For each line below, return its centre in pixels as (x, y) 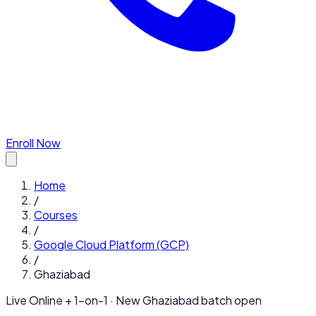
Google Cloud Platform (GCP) (111, 244)
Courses (56, 215)
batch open (230, 300)
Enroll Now (33, 143)
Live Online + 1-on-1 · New (74, 300)
